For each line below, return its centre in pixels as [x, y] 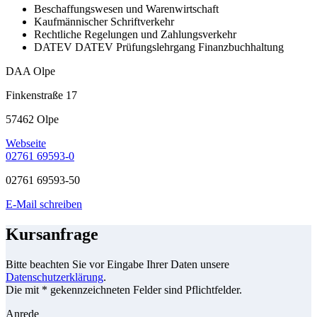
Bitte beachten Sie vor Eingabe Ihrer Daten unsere [117, 265]
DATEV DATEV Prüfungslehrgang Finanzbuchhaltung [159, 47]
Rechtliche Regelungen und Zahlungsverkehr [135, 35]
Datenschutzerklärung [54, 277]
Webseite [26, 144]
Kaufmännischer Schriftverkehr [104, 22]
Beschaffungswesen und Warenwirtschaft [126, 9]
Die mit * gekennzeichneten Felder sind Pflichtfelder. [124, 290]
